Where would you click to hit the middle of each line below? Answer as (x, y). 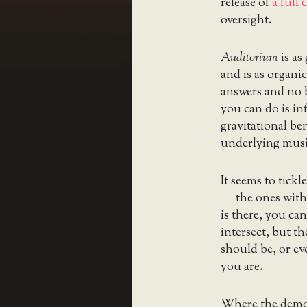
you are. (242, 268)
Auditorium (249, 59)
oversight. (246, 21)
